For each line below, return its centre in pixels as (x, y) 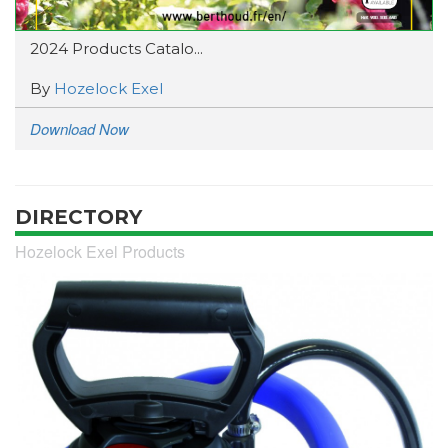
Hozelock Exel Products (100, 251)
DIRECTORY (78, 216)
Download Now (79, 128)
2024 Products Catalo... (116, 48)
